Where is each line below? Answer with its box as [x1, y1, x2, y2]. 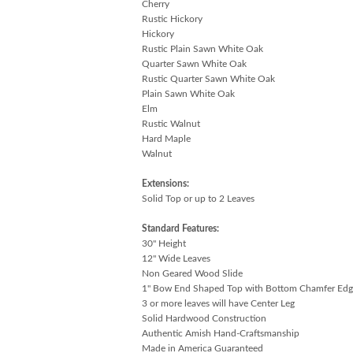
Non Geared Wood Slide [141, 268, 243, 278]
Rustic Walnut [141, 118, 200, 128]
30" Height [141, 238, 186, 248]
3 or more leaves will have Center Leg [141, 298, 295, 308]
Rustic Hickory [141, 13, 203, 24]
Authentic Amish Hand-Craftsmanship [141, 328, 299, 338]
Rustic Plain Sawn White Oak [141, 43, 263, 54]
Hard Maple [141, 133, 191, 143]
